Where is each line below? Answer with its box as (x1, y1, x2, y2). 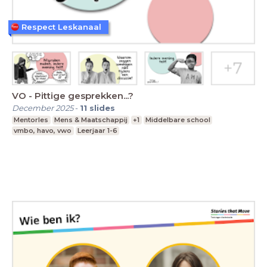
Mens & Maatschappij (54, 116, 128, 125)
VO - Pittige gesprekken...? (12, 90, 133, 102)
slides (89, 103, 115, 113)
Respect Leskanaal (21, 21, 101, 32)
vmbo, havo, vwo (14, 126, 72, 135)
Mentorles (14, 116, 49, 125)
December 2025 (12, 103, 73, 113)
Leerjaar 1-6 (77, 126, 117, 135)
